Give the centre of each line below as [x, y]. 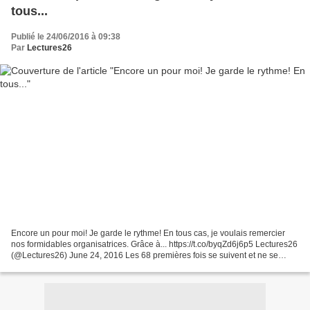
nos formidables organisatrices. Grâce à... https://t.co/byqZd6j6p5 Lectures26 [154, 244]
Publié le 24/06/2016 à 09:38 [66, 37]
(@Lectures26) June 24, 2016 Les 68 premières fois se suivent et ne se [145, 255]
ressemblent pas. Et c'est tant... [69, 266]
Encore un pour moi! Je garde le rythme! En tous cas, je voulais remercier [148, 233]
